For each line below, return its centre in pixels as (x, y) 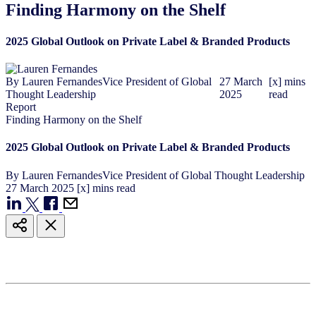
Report (21, 107)
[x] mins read (106, 188)
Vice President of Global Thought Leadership (203, 175)
